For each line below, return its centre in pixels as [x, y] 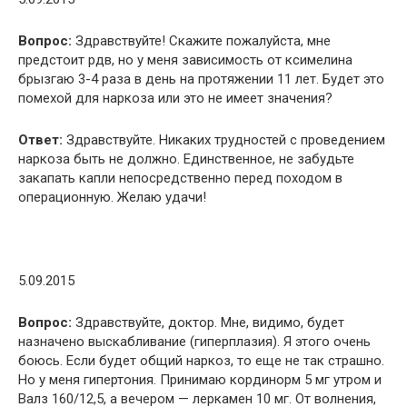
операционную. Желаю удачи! [112, 197]
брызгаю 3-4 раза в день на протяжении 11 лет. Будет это [201, 79]
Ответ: [40, 139]
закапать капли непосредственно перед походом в [180, 178]
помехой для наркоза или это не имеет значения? [175, 98]
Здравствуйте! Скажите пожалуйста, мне [201, 40]
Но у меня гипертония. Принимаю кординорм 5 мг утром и [200, 379]
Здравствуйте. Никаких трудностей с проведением [224, 139]
